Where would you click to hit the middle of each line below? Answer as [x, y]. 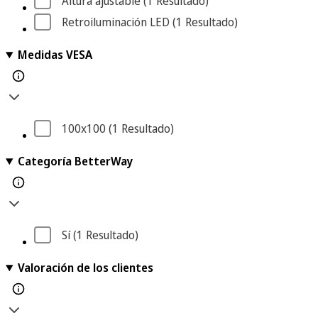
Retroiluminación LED [116, 22]
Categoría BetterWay [75, 161]
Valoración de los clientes [85, 268]
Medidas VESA [55, 55]
